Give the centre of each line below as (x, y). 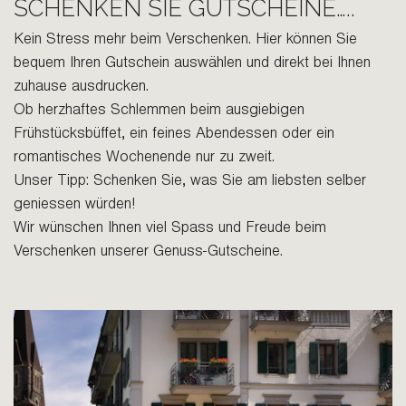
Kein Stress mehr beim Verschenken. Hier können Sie (185, 41)
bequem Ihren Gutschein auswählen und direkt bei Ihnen (192, 64)
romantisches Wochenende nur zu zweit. (144, 159)
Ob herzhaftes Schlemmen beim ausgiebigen (159, 111)
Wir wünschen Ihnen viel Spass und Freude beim (170, 229)
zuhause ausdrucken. (81, 88)
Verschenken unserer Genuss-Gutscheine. (148, 253)
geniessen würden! (74, 206)
